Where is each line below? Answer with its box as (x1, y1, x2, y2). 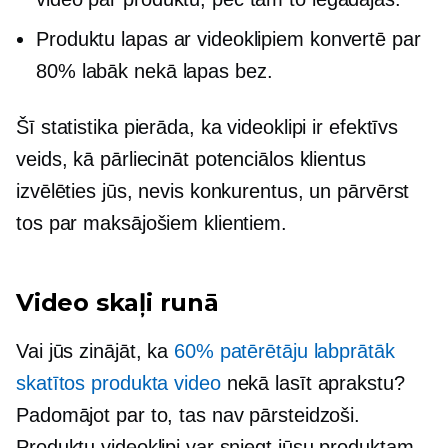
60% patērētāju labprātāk (174, 340, 395, 362)
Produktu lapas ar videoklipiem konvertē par (36, 28, 421, 50)
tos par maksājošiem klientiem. (16, 212, 287, 234)
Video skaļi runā (16, 288, 219, 317)
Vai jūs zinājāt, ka (16, 340, 174, 362)
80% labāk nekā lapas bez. (36, 60, 273, 82)
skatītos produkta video (16, 372, 221, 394)
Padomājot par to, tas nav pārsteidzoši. (16, 404, 361, 426)
